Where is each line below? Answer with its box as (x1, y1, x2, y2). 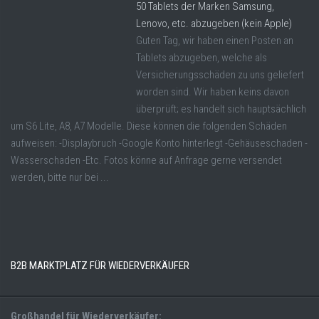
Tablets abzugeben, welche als (136, 51, 267, 65)
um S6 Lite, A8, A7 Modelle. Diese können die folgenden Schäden (11, 120, 287, 133)
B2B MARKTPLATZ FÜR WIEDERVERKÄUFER (11, 259, 189, 273)
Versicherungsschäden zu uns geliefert (136, 68, 304, 82)
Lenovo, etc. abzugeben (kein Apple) (136, 17, 292, 31)
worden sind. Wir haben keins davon (136, 85, 289, 99)
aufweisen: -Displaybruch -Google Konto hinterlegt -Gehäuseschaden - (11, 137, 308, 150)
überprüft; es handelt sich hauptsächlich (136, 103, 306, 116)
